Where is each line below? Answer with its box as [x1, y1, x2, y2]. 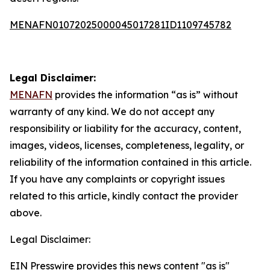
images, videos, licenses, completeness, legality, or [10, 139, 244, 151]
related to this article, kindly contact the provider [10, 190, 238, 202]
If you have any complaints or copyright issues [10, 173, 225, 185]
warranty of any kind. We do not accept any [10, 105, 215, 118]
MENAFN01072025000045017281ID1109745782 [10, 19, 231, 31]
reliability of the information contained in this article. [10, 156, 251, 168]
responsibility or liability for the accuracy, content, [10, 122, 241, 134]
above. [10, 207, 42, 219]
